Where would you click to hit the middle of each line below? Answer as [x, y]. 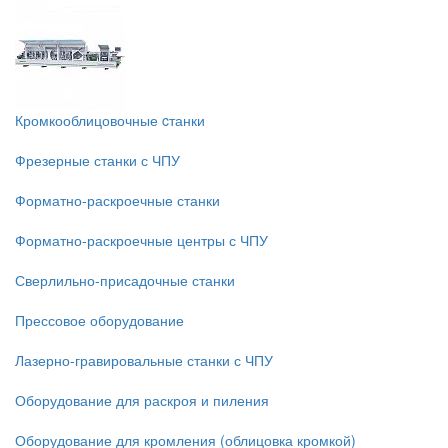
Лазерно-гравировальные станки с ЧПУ [144, 360]
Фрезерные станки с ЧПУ [97, 160]
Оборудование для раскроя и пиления [142, 400]
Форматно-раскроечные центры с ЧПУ [141, 240]
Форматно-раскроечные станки [117, 200]
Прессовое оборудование [99, 320]
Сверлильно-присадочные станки [125, 280]
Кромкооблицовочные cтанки [110, 120]
